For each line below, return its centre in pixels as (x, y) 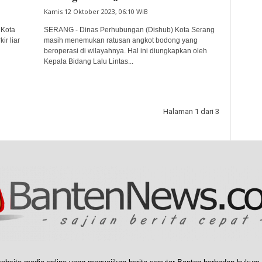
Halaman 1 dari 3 (191, 111)
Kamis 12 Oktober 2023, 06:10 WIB (96, 11)
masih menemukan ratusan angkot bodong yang (120, 40)
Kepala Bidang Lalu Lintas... (88, 61)
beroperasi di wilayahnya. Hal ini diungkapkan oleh (125, 51)
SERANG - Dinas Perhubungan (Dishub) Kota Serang (129, 30)
